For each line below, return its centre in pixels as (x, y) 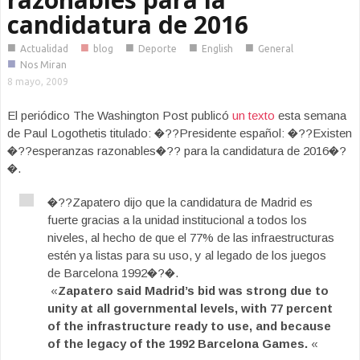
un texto (255, 115)
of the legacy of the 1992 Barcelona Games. (178, 344)
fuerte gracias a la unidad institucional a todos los (177, 220)
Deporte (157, 49)
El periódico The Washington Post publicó (120, 115)
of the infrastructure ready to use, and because (189, 326)
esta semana (312, 115)
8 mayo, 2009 (38, 82)
